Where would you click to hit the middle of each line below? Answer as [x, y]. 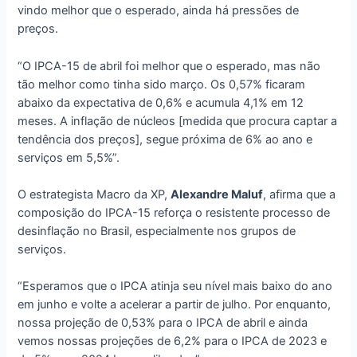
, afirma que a [300, 195]
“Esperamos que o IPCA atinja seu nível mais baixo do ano [175, 286]
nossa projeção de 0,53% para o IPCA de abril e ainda [163, 323]
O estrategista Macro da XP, [94, 195]
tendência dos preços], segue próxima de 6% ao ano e [165, 139]
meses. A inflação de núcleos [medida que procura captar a [178, 121]
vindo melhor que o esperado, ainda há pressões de [159, 11]
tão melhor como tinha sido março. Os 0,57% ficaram [162, 84]
